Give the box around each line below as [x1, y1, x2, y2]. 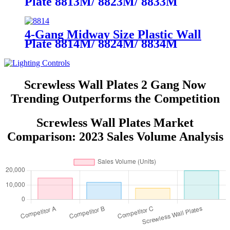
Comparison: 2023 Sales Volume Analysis [7, 130, 223, 144]
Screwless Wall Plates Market [36, 116, 194, 130]
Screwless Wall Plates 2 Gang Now [24, 78, 206, 92]
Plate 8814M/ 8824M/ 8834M [25, 37, 178, 51]
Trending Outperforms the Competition [10, 92, 220, 106]
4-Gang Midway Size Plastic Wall [25, 28, 201, 42]
